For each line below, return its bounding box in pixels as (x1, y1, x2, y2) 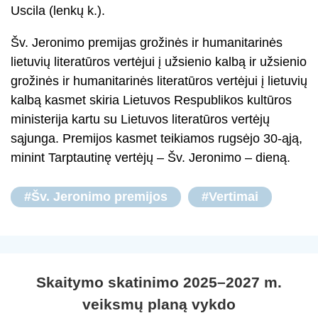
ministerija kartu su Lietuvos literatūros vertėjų (11, 112, 270, 126)
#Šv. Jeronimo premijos (24, 190, 168, 204)
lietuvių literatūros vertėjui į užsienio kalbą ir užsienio (11, 55, 307, 69)
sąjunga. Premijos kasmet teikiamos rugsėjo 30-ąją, (11, 131, 302, 146)
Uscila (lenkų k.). (11, 4, 105, 18)
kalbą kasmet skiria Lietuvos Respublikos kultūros (11, 93, 292, 107)
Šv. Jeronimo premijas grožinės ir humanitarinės (11, 35, 283, 50)
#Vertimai (202, 190, 258, 204)
